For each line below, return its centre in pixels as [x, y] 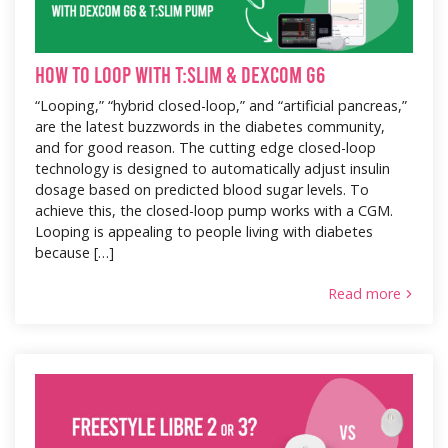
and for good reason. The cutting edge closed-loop [205, 147]
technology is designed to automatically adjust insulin [212, 168]
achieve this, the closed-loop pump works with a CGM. [214, 210]
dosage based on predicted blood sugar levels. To [202, 189]
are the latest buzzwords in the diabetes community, [210, 126]
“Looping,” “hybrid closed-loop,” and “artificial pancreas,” [221, 105]
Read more [364, 294]
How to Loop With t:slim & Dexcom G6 [180, 73]
